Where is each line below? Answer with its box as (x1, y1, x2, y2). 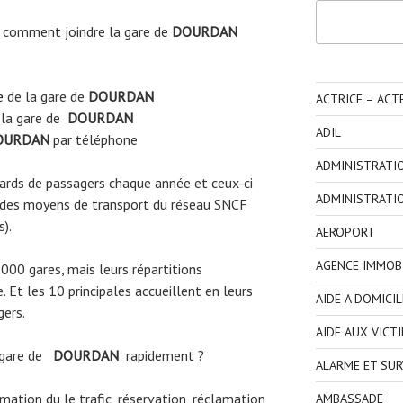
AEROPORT (315, 223, 375, 240)
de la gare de (4, 87, 88, 106)
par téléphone (49, 130, 138, 149)
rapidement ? (119, 346, 204, 365)
